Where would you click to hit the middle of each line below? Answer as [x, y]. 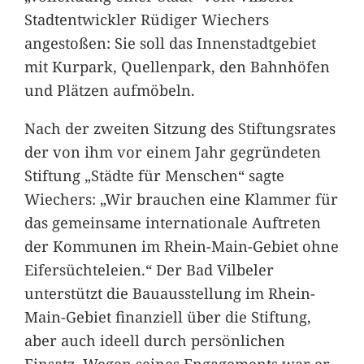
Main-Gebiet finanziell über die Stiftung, [167, 316]
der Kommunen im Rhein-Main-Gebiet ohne [181, 245]
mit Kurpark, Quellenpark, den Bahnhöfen [177, 66]
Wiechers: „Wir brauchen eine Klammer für [181, 198]
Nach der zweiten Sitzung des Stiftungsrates [180, 128]
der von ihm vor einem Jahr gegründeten [172, 151]
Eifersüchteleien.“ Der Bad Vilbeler [149, 269]
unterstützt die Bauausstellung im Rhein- [169, 292]
